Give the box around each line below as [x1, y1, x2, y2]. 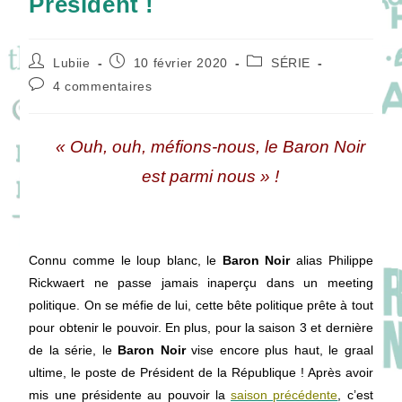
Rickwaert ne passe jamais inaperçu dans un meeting [29, 275, 373, 290]
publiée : [109, 70, 162, 84]
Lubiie [53, 56, 91, 70]
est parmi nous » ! [141, 167, 279, 186]
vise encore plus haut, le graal [185, 343, 373, 357]
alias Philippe [290, 253, 373, 267]
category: [246, 70, 304, 84]
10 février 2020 [133, 56, 228, 70]
